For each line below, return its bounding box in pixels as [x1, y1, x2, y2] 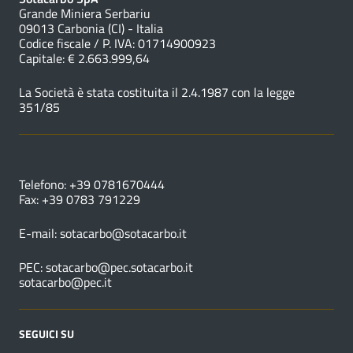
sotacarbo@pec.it [19, 273, 112, 292]
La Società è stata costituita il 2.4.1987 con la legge [19, 83, 295, 102]
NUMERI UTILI [19, 150, 87, 168]
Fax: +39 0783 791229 [19, 190, 140, 210]
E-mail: [19, 224, 60, 243]
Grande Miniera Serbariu [19, 4, 150, 24]
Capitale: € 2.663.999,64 [19, 49, 150, 69]
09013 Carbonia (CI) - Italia [19, 19, 163, 39]
